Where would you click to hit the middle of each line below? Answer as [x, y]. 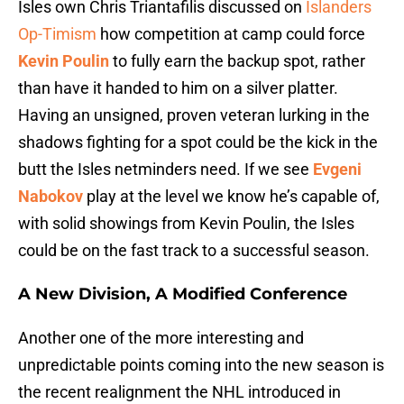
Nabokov [50, 197]
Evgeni [337, 170]
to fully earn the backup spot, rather [237, 61]
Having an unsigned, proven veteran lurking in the [194, 115]
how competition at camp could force [231, 34]
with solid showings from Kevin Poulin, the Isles [186, 224]
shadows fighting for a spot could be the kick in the [198, 142]
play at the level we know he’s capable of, [231, 197]
